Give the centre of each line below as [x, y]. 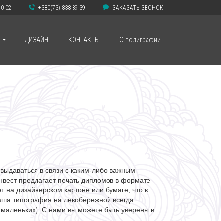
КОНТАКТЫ [84, 40]
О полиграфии [140, 40]
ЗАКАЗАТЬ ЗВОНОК [137, 8]
